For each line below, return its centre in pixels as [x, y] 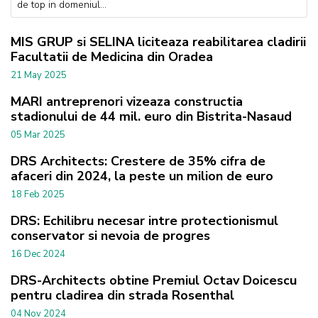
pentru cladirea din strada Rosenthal [122, 295]
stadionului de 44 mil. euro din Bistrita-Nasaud [151, 116]
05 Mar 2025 [38, 135]
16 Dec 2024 [38, 254]
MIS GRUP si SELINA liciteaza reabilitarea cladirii [158, 42]
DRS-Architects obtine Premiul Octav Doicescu [154, 280]
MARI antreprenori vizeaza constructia [127, 101]
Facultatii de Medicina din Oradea [112, 56]
